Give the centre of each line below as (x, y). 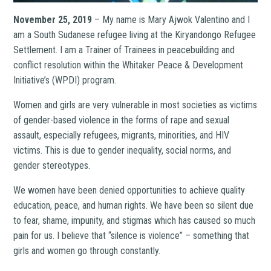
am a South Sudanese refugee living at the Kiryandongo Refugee (135, 34)
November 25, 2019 (53, 19)
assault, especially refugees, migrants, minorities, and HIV (122, 135)
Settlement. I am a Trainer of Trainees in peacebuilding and (124, 50)
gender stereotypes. (52, 165)
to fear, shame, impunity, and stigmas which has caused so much (135, 220)
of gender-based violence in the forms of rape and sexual (122, 120)
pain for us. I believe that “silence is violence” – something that (132, 235)
